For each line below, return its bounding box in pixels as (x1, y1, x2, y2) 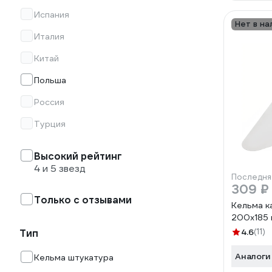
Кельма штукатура (34, 252, 114, 263)
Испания (34, 9, 69, 20)
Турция (34, 118, 66, 129)
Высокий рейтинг (34, 150, 122, 163)
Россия (34, 97, 64, 107)
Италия (34, 31, 64, 42)
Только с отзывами (34, 194, 132, 206)
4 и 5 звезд (34, 162, 86, 175)
